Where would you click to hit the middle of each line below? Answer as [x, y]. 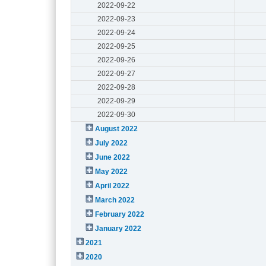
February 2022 [120, 214]
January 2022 [118, 228]
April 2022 [113, 186]
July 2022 [112, 143]
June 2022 [113, 157]
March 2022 [115, 200]
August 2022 [117, 129]
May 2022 [112, 171]
